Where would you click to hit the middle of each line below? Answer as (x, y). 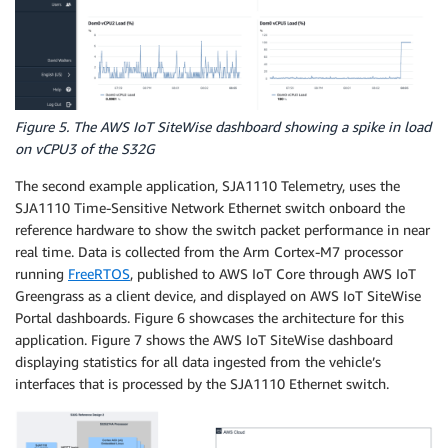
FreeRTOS (99, 274)
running (41, 274)
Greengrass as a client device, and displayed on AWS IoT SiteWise (218, 296)
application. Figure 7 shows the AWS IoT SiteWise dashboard (204, 340)
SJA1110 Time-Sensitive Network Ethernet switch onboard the (210, 208)
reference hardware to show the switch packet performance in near (222, 230)
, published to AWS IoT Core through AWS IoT (273, 274)
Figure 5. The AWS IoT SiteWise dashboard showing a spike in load (223, 127)
